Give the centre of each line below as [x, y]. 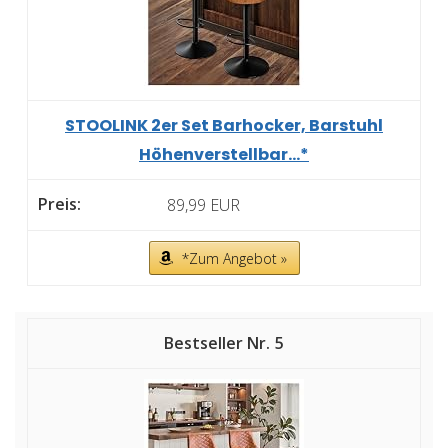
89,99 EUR [203, 204]
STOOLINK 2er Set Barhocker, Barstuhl [224, 125]
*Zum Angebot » [234, 258]
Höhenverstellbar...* [224, 154]
